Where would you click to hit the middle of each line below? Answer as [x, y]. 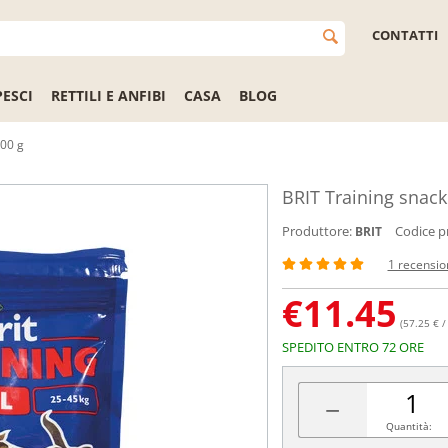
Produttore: [316, 231]
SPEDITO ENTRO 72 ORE [352, 347]
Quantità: [409, 426]
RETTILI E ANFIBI [108, 95]
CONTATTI [405, 35]
